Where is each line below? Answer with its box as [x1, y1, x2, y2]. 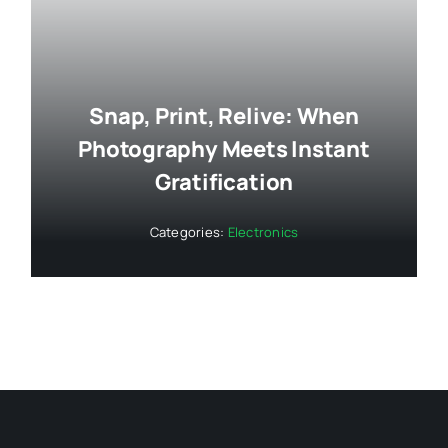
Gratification [154, 166, 294, 197]
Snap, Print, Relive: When [89, 100, 359, 131]
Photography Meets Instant [78, 133, 370, 164]
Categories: [149, 222, 228, 241]
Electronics [227, 222, 299, 241]
